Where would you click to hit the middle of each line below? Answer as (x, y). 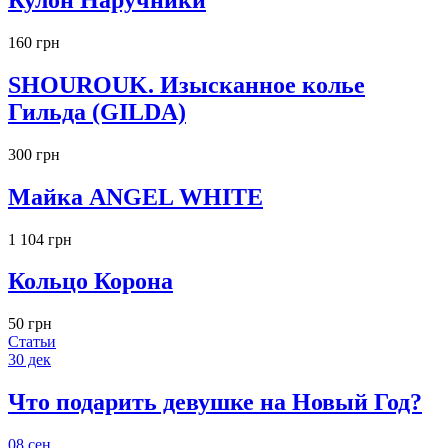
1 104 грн (40, 239)
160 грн (34, 42)
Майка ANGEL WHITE (135, 196)
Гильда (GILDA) (97, 111)
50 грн (30, 324)
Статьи (32, 342)
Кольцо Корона (90, 281)
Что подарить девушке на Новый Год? (215, 402)
